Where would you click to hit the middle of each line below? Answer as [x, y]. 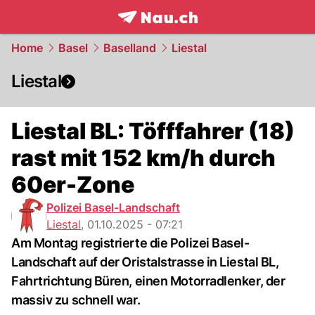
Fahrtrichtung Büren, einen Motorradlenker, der [148, 281]
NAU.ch [203, 32]
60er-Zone [73, 185]
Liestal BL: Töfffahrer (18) [153, 131]
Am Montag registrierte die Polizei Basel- [130, 243]
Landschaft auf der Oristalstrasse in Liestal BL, [145, 262]
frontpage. [149, 32]
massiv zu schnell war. [76, 300]
